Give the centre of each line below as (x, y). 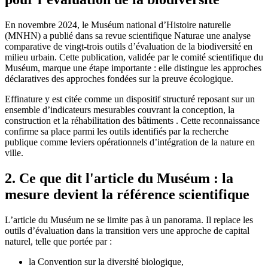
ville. (14, 153)
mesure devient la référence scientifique (127, 194)
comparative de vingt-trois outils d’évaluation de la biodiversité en (129, 46)
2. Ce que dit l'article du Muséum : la (119, 178)
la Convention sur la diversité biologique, (106, 261)
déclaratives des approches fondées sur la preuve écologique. (119, 78)
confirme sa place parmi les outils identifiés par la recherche (117, 131)
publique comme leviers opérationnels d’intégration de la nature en (130, 142)
